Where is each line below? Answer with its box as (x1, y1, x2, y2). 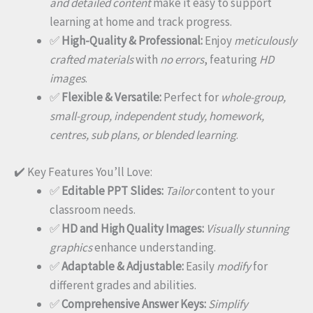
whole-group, (221, 89, 286, 105)
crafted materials (50, 52, 133, 68)
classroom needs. (50, 201, 136, 217)
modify (217, 258, 251, 274)
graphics (50, 239, 92, 255)
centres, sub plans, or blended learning (50, 127, 236, 143)
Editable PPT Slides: (61, 182, 163, 198)
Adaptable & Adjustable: (61, 258, 184, 274)
